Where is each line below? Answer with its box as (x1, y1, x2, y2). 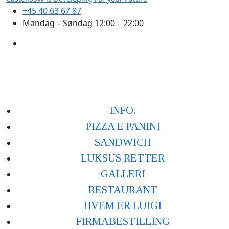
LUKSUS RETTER (81, 152, 165, 164)
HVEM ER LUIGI (84, 199, 162, 212)
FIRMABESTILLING (76, 215, 170, 227)
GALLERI (100, 168, 145, 180)
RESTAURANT (88, 184, 157, 196)
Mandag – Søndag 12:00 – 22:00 (22, 17, 144, 29)
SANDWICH (95, 136, 151, 148)
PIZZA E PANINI (85, 120, 160, 132)
